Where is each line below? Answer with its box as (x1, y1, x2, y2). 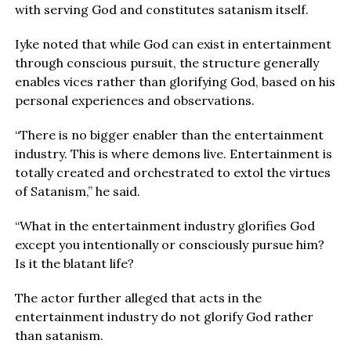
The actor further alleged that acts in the (14, 290, 262, 306)
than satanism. (14, 327, 103, 344)
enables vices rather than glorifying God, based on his (14, 74, 335, 90)
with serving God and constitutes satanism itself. (14, 2, 309, 18)
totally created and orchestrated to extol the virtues (14, 165, 331, 181)
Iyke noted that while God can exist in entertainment (14, 36, 331, 52)
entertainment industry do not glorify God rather (14, 309, 313, 325)
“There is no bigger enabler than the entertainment (14, 127, 324, 143)
